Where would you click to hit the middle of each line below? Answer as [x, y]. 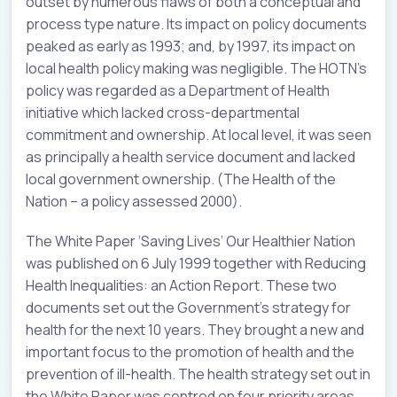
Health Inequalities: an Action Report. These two [181, 285]
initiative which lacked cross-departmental [163, 112]
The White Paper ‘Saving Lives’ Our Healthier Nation [191, 241]
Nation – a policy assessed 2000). [134, 201]
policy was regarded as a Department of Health [178, 90]
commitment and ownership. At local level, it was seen [198, 134]
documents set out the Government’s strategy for [188, 307]
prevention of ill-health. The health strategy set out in [198, 374]
